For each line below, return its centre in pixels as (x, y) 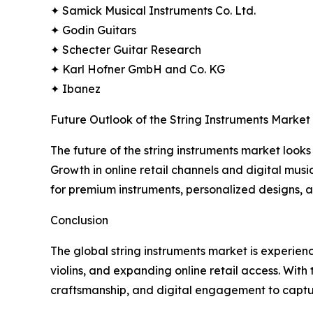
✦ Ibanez (75, 89)
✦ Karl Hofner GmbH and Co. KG (138, 70)
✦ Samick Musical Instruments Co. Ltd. (153, 11)
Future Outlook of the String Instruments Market (180, 120)
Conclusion (79, 220)
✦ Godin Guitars (93, 30)
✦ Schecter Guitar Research (126, 50)
